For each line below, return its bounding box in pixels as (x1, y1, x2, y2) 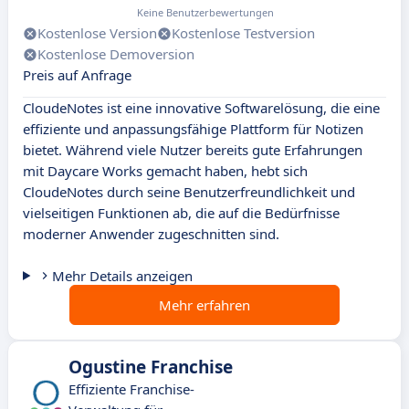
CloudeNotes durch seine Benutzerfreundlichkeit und (23, 183, 355, 202)
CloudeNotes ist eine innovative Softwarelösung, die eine (23, 99, 380, 118)
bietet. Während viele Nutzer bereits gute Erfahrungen (23, 141, 362, 160)
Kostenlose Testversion (172, 24, 315, 43)
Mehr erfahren (159, 296, 250, 315)
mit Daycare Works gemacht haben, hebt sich (23, 162, 308, 181)
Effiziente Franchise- (68, 380, 194, 399)
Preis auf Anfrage (23, 66, 131, 85)
